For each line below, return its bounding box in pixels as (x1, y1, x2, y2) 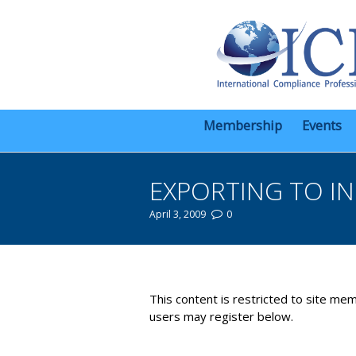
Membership (203, 116, 282, 135)
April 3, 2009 (149, 207, 206, 221)
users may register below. (149, 308, 293, 325)
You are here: (149, 257, 210, 271)
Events (302, 116, 342, 135)
